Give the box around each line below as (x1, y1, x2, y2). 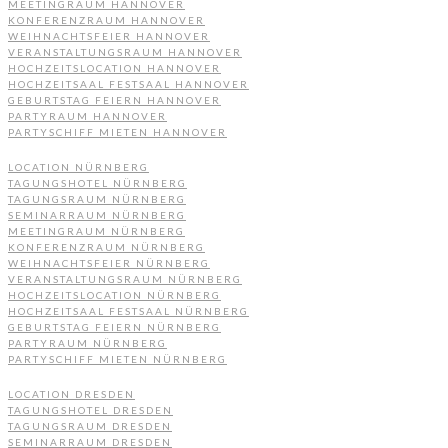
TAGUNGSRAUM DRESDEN (8, 419, 172, 432)
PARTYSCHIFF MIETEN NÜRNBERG (8, 352, 227, 365)
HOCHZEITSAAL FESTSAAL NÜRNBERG (8, 304, 249, 317)
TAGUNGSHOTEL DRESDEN (8, 403, 173, 416)
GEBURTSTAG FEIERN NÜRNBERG (8, 320, 221, 333)
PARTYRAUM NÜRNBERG (8, 336, 167, 349)
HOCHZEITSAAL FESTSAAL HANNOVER (8, 77, 249, 90)
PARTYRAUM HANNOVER (8, 109, 167, 122)
